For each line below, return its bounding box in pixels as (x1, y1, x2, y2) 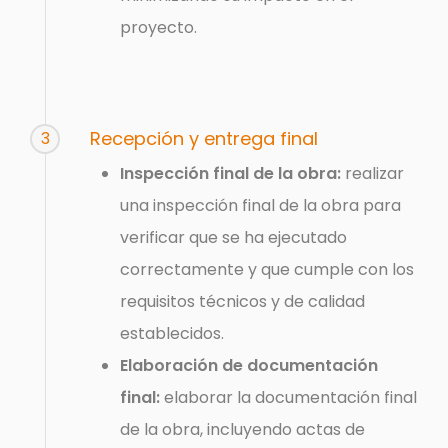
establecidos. (120, 321, 225, 345)
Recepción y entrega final (90, 125, 319, 151)
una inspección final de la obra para (120, 193, 402, 217)
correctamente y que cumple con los (120, 257, 415, 281)
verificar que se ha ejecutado (120, 225, 348, 249)
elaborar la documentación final (160, 385, 418, 409)
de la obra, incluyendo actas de (120, 417, 366, 441)
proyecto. (120, 15, 198, 39)
